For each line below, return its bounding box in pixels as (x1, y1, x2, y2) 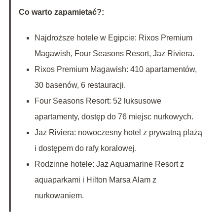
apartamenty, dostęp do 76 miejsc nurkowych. (34, 112, 193, 121)
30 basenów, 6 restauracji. (34, 81, 126, 90)
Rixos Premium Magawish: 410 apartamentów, (34, 65, 197, 74)
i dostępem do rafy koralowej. (34, 144, 137, 153)
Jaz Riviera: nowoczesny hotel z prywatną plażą (34, 128, 202, 137)
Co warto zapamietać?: (18, 8, 104, 17)
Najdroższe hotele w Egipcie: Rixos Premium (34, 34, 192, 42)
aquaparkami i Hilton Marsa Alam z (34, 176, 156, 184)
